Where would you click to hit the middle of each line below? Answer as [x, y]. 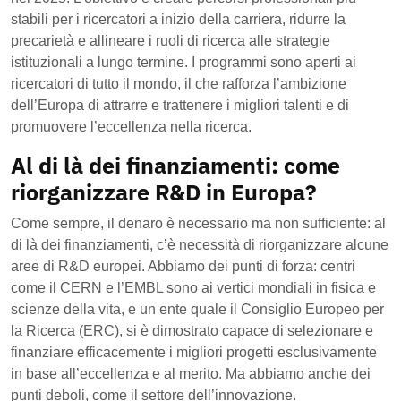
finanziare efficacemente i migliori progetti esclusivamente [194, 352]
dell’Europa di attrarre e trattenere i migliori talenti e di [180, 105]
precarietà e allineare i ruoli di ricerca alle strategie [171, 40]
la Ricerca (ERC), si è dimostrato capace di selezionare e [192, 330]
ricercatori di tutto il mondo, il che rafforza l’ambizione [179, 83]
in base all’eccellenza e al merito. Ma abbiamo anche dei [191, 373]
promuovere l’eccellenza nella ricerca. [131, 126]
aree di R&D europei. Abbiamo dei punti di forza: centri [183, 266]
